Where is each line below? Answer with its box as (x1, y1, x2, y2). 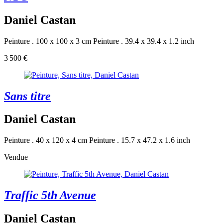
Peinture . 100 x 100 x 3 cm (4, 36, 91, 45)
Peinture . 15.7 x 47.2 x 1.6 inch (89, 136, 190, 145)
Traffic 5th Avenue (4, 189, 96, 202)
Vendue (4, 153, 28, 162)
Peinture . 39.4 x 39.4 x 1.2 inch (93, 36, 194, 45)
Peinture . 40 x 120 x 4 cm (4, 136, 87, 145)
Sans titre (4, 89, 51, 103)
